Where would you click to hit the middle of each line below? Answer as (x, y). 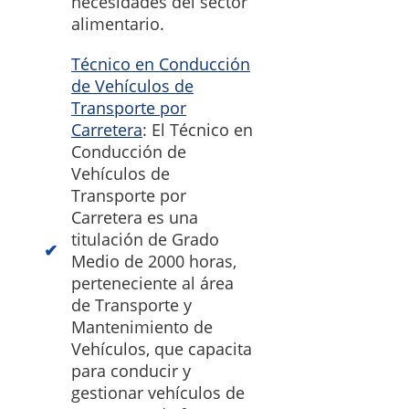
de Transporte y (131, 305)
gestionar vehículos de (158, 393)
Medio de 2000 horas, (154, 262)
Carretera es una (135, 218)
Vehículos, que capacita (162, 349)
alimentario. (118, 24)
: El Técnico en (198, 130)
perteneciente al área (152, 283)
